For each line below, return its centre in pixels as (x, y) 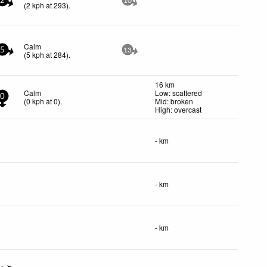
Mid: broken (174, 101)
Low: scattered (178, 92)
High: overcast (178, 109)
